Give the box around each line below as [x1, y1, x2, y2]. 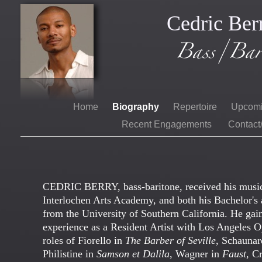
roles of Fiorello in [43, 235, 125, 246]
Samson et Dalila [96, 248, 170, 260]
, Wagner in [170, 248, 222, 260]
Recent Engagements [121, 119, 216, 129]
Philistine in [43, 248, 96, 260]
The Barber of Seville [125, 235, 216, 246]
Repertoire [173, 102, 219, 112]
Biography [112, 102, 161, 112]
